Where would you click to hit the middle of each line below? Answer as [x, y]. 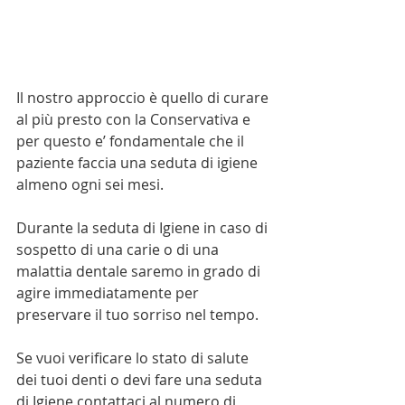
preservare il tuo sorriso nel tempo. [137, 314]
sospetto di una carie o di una [119, 249]
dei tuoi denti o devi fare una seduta [141, 379]
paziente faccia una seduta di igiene [139, 162]
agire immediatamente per [109, 292]
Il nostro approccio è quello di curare [144, 97]
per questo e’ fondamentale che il [132, 141]
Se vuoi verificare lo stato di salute [134, 358]
